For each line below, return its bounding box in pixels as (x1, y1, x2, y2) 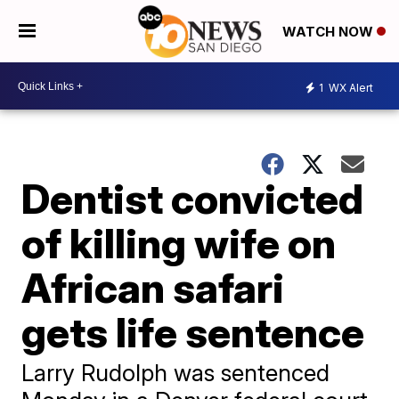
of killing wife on (21, 218, 337, 268)
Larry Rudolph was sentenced (21, 359, 330, 387)
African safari (21, 263, 285, 313)
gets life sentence (21, 307, 365, 357)
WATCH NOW (282, 23, 377, 41)
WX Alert (326, 80, 373, 94)
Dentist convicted (21, 174, 364, 224)
